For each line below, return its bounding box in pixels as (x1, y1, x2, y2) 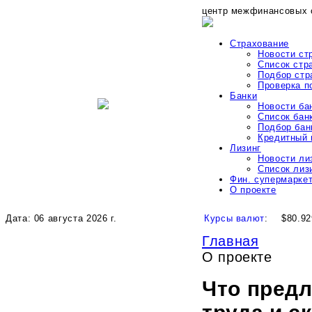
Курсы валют (204, 213, 265, 224)
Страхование (230, 38, 290, 49)
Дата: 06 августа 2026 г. (6, 213, 117, 224)
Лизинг (230, 142, 261, 153)
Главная (202, 233, 259, 249)
